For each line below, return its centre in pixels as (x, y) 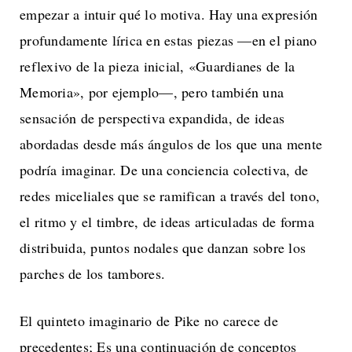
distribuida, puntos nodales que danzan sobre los (163, 247)
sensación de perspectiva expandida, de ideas (152, 117)
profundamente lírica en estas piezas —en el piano (169, 40)
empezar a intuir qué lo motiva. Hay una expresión (169, 14)
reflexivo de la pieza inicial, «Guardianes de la (157, 66)
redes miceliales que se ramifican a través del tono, (170, 195)
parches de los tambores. (92, 273)
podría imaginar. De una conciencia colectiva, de (164, 169)
